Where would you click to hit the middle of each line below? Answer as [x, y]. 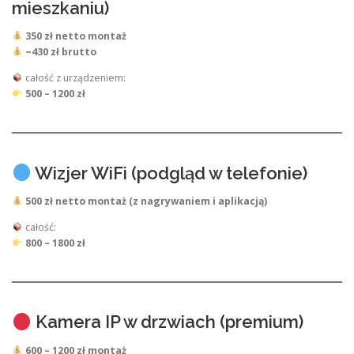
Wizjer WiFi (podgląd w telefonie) [169, 173]
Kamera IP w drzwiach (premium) [167, 322]
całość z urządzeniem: [74, 78]
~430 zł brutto [60, 52]
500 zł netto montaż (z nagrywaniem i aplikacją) [146, 201]
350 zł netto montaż [75, 36]
